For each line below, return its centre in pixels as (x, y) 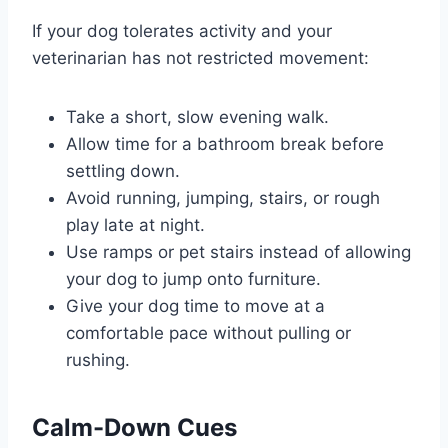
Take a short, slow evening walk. (197, 117)
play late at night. (135, 225)
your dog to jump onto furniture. (193, 279)
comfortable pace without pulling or (208, 333)
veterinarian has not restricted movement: (200, 58)
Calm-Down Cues (134, 428)
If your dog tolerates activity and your (182, 31)
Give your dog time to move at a (195, 306)
